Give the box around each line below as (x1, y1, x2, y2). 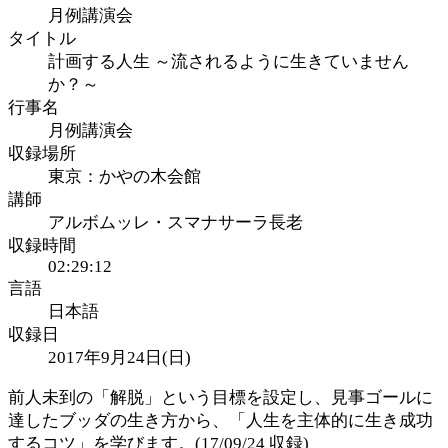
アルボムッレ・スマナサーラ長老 (48, 212, 303, 232)
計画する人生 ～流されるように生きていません (48, 51, 409, 71)
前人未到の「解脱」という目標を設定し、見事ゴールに (8, 387, 433, 407)
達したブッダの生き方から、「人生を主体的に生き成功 (8, 410, 433, 430)
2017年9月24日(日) (48, 347, 191, 367)
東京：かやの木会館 (48, 166, 201, 186)
